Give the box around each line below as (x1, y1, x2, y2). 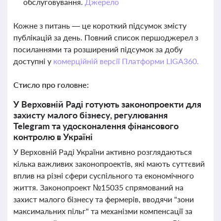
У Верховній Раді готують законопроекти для (13, 99, 201, 110)
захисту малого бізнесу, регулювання (13, 110, 168, 120)
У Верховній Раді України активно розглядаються (13, 147, 192, 156)
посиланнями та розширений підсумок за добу (13, 44, 183, 54)
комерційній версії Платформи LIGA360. (53, 56, 199, 66)
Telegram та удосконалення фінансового (13, 120, 179, 131)
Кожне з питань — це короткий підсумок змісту (13, 21, 186, 30)
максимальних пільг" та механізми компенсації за (13, 206, 192, 216)
